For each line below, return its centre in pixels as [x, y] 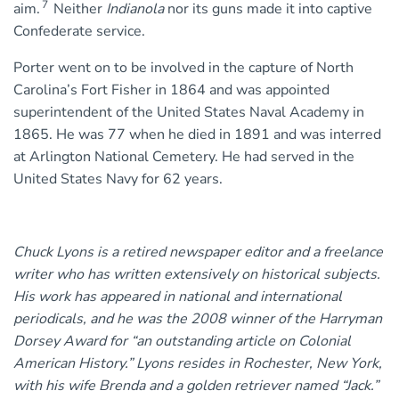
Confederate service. [79, 32]
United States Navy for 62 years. [118, 179]
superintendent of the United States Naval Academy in [189, 113]
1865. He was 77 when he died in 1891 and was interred [197, 135]
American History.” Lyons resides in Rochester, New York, [198, 364]
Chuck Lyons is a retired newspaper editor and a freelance [198, 252]
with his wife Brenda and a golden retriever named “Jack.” [196, 386]
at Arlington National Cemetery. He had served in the [184, 157]
